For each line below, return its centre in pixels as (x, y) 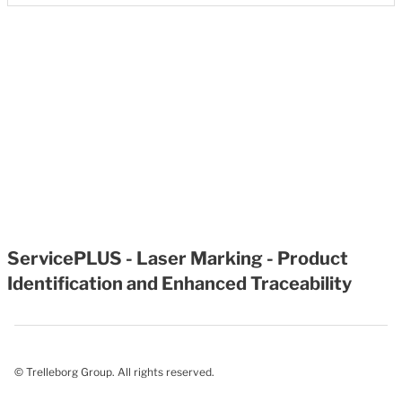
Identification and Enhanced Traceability (179, 284)
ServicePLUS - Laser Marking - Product (178, 258)
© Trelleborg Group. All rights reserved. (114, 372)
